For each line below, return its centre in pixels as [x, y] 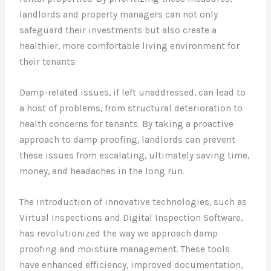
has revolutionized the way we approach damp [119, 233]
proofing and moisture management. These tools [125, 249]
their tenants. [48, 62]
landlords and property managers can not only [119, 15]
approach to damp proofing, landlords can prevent [128, 140]
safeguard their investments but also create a [118, 31]
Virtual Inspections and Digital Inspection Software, [131, 217]
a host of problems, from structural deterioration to [131, 109]
